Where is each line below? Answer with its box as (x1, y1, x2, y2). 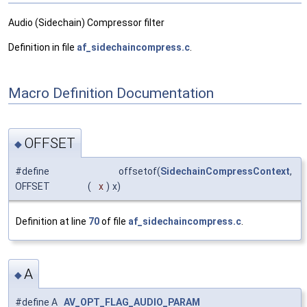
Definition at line (16, 215, 88, 227)
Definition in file (8, 42, 77, 53)
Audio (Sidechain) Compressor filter (8, 17, 164, 29)
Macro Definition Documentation (8, 84, 214, 101)
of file (99, 215, 128, 227)
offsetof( (112, 165, 160, 177)
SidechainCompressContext (160, 165, 290, 177)
